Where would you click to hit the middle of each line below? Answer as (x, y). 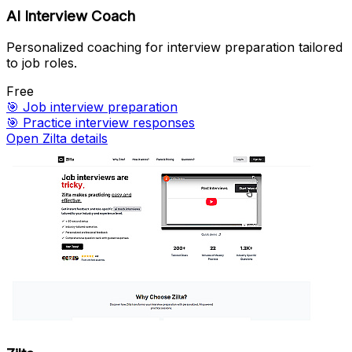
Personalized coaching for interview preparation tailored (174, 48)
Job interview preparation (100, 107)
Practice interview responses (109, 123)
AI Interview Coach (71, 16)
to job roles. (42, 63)
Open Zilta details (57, 139)
